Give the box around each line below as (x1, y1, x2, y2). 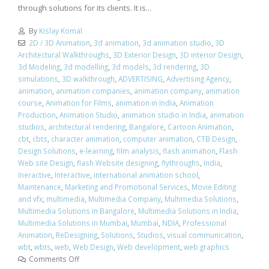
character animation (51, 134, 119, 144)
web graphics (184, 242, 229, 252)
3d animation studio (142, 38, 211, 48)
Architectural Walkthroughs (18, 50, 109, 60)
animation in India (115, 98, 176, 108)
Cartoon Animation (168, 122, 232, 132)
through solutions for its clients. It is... (18, 2, 151, 13)
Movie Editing (192, 182, 236, 192)
